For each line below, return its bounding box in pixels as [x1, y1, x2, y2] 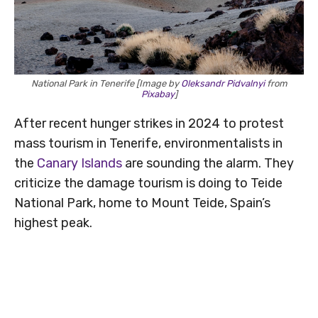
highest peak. [14, 215, 92, 231]
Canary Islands [37, 155, 122, 172]
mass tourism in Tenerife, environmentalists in [14, 136, 283, 152]
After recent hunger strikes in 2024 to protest [14, 116, 284, 132]
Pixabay [141, 89, 175, 100]
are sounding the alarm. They [122, 155, 294, 172]
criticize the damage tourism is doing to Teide [14, 175, 283, 192]
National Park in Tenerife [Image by [31, 78, 181, 89]
